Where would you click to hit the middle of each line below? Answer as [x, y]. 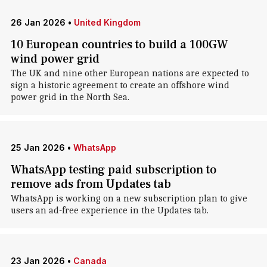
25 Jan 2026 [38, 148]
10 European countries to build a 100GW [119, 45]
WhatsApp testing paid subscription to [113, 170]
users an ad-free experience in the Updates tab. [109, 210]
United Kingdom [107, 22]
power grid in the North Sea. [70, 97]
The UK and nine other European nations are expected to [130, 73]
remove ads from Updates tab [91, 184]
